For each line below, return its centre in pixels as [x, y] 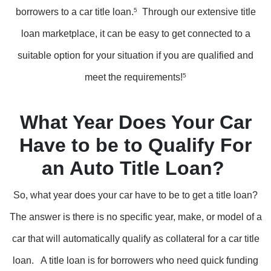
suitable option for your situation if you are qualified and [135, 55]
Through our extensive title [196, 12]
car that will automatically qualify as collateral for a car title [135, 239]
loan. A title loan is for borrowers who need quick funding [135, 260]
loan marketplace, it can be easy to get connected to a [135, 34]
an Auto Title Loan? [135, 168]
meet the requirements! [134, 77]
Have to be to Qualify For [135, 145]
